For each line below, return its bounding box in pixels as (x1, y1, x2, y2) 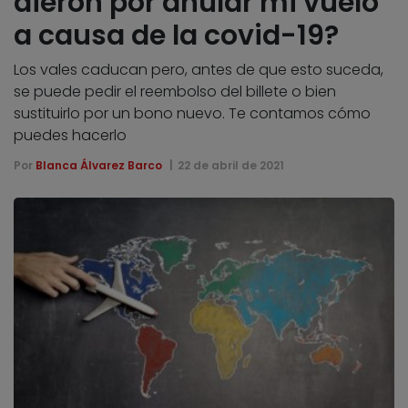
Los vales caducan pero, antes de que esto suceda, (14, 58, 383, 80)
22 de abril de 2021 (177, 157, 284, 173)
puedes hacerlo (14, 124, 127, 146)
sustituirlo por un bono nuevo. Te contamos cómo (14, 102, 371, 124)
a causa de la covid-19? (14, 15, 339, 55)
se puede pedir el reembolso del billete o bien (14, 80, 336, 102)
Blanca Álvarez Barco (36, 157, 162, 173)
